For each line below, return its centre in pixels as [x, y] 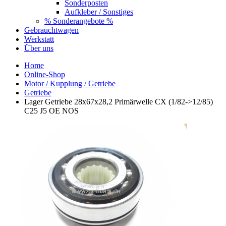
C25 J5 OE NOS [51, 110]
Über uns [39, 48]
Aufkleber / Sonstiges [99, 12]
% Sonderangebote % [79, 21]
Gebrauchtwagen [51, 30]
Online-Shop [45, 74]
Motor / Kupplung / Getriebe [70, 83]
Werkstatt [39, 39]
